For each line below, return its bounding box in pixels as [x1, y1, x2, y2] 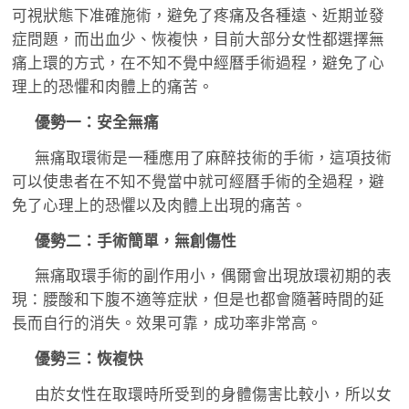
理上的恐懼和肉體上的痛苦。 [11, 79, 214, 97]
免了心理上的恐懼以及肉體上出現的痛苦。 [11, 196, 307, 215]
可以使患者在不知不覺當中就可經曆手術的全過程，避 [11, 173, 384, 191]
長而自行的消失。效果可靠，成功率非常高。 [11, 315, 322, 333]
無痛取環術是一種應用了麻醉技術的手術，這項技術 [35, 149, 393, 167]
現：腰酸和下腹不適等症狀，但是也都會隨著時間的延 [11, 291, 384, 309]
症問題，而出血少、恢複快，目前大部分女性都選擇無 [11, 31, 384, 49]
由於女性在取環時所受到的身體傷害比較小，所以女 [35, 386, 393, 404]
